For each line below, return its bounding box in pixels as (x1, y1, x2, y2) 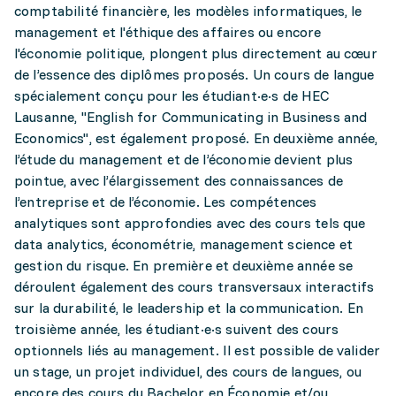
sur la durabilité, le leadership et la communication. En (14, 299, 363, 316)
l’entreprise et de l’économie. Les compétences (14, 193, 317, 210)
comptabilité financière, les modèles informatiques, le (14, 2, 362, 19)
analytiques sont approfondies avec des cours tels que (14, 214, 366, 232)
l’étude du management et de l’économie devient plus (14, 150, 354, 168)
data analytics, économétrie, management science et (14, 235, 354, 253)
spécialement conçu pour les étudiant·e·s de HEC (14, 87, 330, 104)
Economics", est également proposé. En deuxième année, (14, 129, 378, 147)
